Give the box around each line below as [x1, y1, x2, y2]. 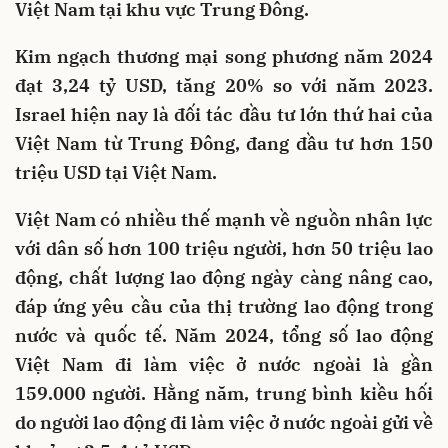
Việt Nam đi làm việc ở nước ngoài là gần [15, 352, 433, 376]
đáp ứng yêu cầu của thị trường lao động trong [15, 294, 433, 318]
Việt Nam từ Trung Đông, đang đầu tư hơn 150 [15, 131, 433, 155]
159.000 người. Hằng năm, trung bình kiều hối [15, 381, 433, 405]
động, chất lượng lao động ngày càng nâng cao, [15, 265, 433, 289]
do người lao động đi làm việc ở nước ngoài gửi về [15, 410, 433, 434]
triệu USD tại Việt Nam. [15, 160, 217, 184]
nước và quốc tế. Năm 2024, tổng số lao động [15, 323, 433, 347]
